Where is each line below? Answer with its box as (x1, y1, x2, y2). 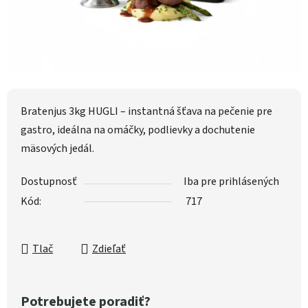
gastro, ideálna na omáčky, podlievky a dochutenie (21, 122, 255, 138)
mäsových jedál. (21, 141, 94, 157)
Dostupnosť (21, 174, 77, 190)
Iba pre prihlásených (184, 174, 279, 190)
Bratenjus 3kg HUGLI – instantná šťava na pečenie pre (21, 104, 272, 120)
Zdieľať (92, 241, 126, 257)
